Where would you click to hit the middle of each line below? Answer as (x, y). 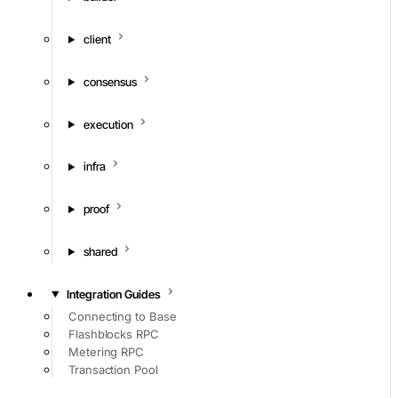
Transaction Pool (113, 370)
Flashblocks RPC (114, 334)
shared (100, 251)
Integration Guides (113, 294)
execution (108, 124)
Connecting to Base (123, 317)
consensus (110, 81)
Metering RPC (107, 352)
